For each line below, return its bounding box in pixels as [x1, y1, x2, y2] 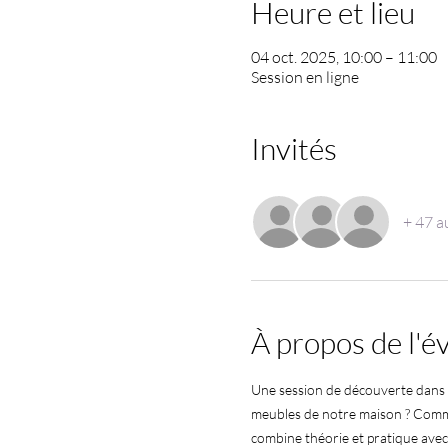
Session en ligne [250, 67, 359, 87]
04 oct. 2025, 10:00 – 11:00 [250, 47, 437, 67]
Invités [250, 130, 337, 167]
